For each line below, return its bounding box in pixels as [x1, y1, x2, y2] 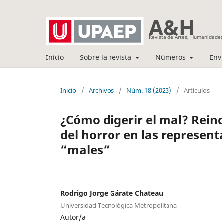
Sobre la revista [80, 52, 133, 62]
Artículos [184, 85, 210, 95]
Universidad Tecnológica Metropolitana [60, 200, 177, 210]
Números [155, 52, 188, 62]
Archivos [89, 85, 114, 95]
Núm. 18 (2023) [126, 85, 171, 95]
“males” [60, 141, 110, 158]
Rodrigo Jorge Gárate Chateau [60, 188, 163, 198]
